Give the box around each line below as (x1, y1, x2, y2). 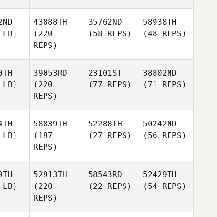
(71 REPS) (143, 80, 186, 89)
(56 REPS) (143, 131, 186, 140)
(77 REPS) (88, 80, 132, 89)
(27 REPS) (88, 131, 132, 140)
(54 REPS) (143, 182, 186, 191)
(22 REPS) (88, 182, 132, 191)
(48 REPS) (143, 29, 186, 38)
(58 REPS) (88, 29, 132, 38)
